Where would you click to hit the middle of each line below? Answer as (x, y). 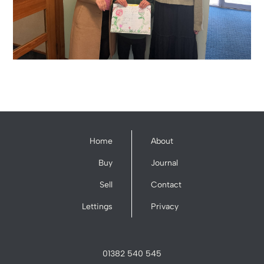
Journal (164, 163)
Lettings (97, 207)
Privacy (165, 207)
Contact (166, 185)
